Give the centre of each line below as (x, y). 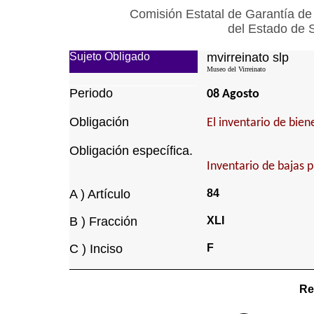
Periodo (91, 93)
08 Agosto (233, 94)
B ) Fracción (103, 221)
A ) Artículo (100, 194)
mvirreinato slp (247, 57)
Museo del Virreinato (236, 69)
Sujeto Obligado (109, 56)
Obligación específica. (131, 151)
